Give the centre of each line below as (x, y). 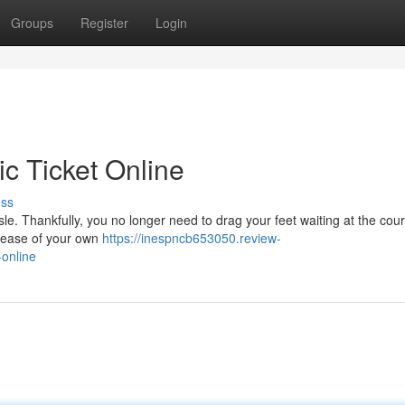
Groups (32, 23)
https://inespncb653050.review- (192, 238)
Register (104, 23)
